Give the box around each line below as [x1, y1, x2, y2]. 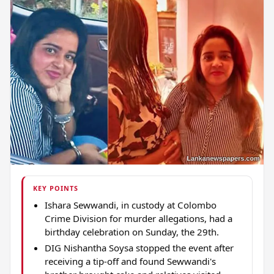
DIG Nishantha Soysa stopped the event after [44, 241, 234, 254]
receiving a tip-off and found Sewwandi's [44, 254, 216, 267]
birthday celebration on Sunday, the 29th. [44, 225, 219, 238]
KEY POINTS [33, 183, 79, 193]
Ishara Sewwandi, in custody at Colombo [44, 198, 217, 211]
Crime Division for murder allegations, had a [44, 212, 232, 224]
